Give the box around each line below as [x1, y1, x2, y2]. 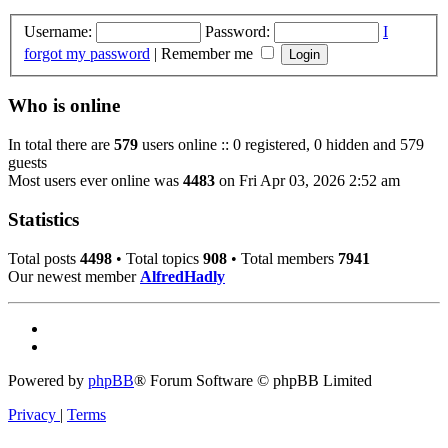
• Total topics [112, 249, 203, 267]
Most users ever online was [8, 172, 183, 190]
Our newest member [8, 267, 140, 285]
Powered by [8, 371, 88, 389]
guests [8, 154, 47, 172]
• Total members [227, 249, 338, 267]
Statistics [8, 208, 79, 230]
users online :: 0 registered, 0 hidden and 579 [138, 136, 424, 154]
